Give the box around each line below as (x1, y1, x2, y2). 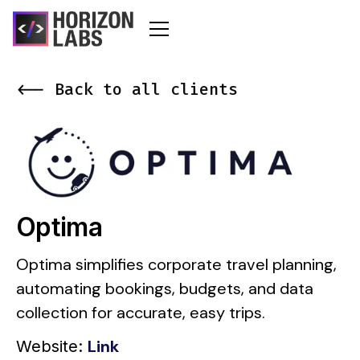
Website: (16, 336, 88, 356)
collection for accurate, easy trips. (16, 301, 265, 323)
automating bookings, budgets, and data (16, 277, 313, 299)
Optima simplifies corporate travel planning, (16, 253, 337, 275)
